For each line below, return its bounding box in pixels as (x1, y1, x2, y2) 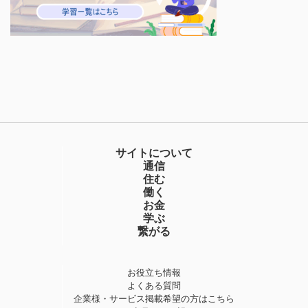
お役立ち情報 (127, 267, 181, 278)
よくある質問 (127, 280, 181, 291)
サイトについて (115, 147, 192, 159)
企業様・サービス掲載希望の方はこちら (74, 294, 234, 305)
